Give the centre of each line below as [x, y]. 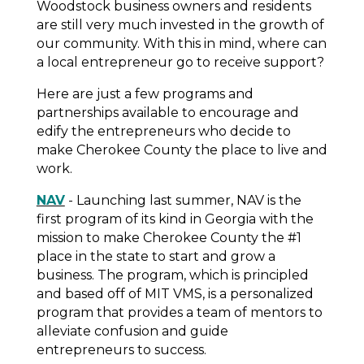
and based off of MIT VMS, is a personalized [175, 293]
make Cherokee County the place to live [169, 149]
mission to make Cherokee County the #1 [169, 237]
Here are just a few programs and [145, 93]
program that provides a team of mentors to [179, 312]
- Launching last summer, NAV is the [183, 200]
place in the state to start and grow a [156, 256]
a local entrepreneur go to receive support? [182, 62]
